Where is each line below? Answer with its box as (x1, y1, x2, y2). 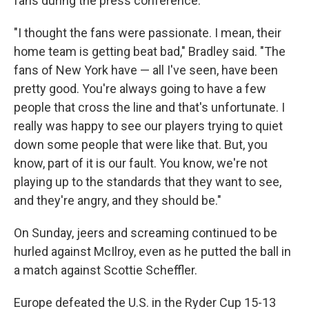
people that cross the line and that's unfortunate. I (14, 100, 285, 114)
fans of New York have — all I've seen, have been (14, 63, 278, 77)
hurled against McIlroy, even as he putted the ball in (14, 244, 291, 259)
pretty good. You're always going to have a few (14, 81, 266, 96)
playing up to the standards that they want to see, (14, 175, 281, 189)
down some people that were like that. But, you (14, 137, 268, 152)
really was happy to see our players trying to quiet (14, 119, 283, 133)
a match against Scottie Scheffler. (14, 263, 197, 277)
